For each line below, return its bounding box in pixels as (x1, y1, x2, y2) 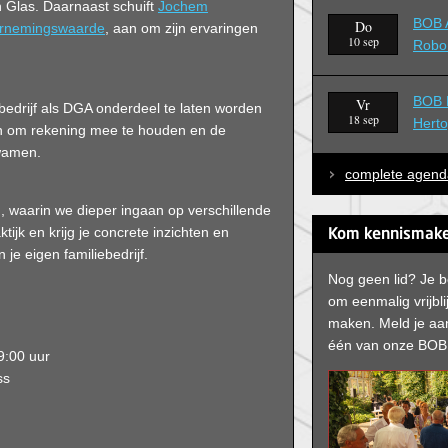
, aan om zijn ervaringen (105, 20, 258, 36)
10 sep (347, 33, 379, 50)
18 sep (347, 111, 379, 128)
